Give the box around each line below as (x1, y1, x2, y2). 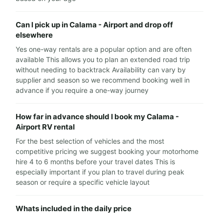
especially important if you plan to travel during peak (16, 168, 184, 176)
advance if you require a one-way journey (16, 86, 149, 94)
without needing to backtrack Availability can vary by (16, 66, 186, 74)
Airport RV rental (16, 122, 75, 131)
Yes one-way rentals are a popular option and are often (16, 45, 192, 53)
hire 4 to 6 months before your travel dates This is (16, 157, 175, 166)
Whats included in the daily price (16, 204, 131, 213)
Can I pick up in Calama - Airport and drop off (16, 20, 173, 29)
